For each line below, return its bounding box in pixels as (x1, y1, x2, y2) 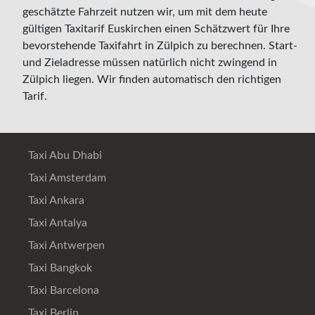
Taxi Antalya (25, 217, 87, 229)
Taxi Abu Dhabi (25, 150, 102, 162)
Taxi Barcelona (25, 285, 99, 297)
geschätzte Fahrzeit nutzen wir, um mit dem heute (22, 6, 267, 18)
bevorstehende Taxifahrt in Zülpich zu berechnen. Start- (22, 40, 297, 52)
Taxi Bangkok (25, 262, 92, 274)
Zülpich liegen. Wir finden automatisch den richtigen (22, 74, 281, 86)
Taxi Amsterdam (25, 172, 106, 184)
